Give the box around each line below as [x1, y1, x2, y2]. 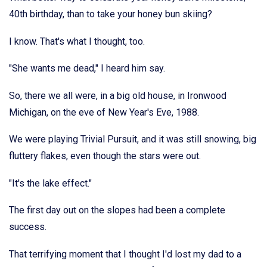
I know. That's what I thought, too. [9, 35, 145, 47]
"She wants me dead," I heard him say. [9, 63, 165, 74]
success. [9, 221, 46, 233]
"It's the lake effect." [9, 177, 92, 189]
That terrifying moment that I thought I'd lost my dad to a [9, 249, 241, 260]
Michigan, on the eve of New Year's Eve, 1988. [9, 106, 199, 118]
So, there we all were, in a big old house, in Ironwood [9, 89, 226, 101]
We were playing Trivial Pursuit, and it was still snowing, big [9, 133, 256, 145]
